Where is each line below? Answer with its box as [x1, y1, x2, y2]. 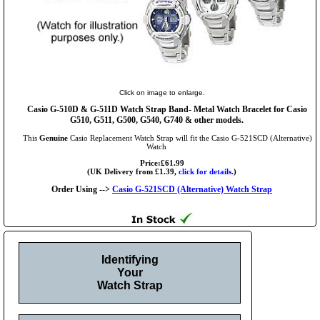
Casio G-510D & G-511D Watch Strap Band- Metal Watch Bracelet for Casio [27, 104, 307, 115]
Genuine [39, 134, 68, 143]
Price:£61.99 [139, 159, 184, 168]
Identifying [101, 254, 159, 266]
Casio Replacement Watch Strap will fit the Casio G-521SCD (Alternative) [67, 134, 312, 143]
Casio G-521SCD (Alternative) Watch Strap [112, 184, 272, 195]
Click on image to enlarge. [119, 89, 205, 97]
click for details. [179, 167, 234, 176]
